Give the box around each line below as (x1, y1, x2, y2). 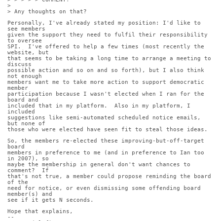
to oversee (7, 37, 42, 44)
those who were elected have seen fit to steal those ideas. (7, 126, 208, 133)
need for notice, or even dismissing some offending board (7, 185, 201, 192)
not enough (7, 73, 42, 80)
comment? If (7, 167, 49, 174)
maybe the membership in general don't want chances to (7, 161, 190, 168)
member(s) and (7, 191, 52, 198)
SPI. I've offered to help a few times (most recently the (7, 43, 204, 50)
